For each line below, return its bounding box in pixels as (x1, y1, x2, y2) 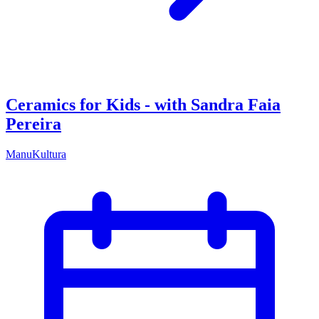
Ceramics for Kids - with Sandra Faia (6, 95, 281, 114)
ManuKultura (6, 147, 66, 160)
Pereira (6, 114, 61, 133)
